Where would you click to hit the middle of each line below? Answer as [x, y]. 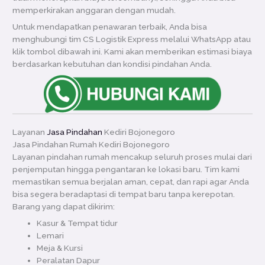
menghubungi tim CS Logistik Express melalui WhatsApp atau [132, 39]
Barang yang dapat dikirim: [64, 207]
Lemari [51, 236]
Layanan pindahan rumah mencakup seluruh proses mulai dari [132, 157]
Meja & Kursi [60, 248]
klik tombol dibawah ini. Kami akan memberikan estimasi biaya [132, 52]
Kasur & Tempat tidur [77, 223]
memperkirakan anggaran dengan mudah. [94, 10]
